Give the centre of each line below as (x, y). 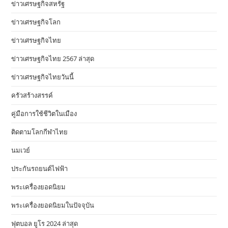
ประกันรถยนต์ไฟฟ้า (40, 169)
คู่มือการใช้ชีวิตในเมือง (44, 114)
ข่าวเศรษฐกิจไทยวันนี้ (43, 77)
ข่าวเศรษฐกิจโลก (36, 22)
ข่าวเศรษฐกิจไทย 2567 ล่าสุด (53, 59)
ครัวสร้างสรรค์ (32, 95)
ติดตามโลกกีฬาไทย (40, 132)
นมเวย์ (21, 150)
